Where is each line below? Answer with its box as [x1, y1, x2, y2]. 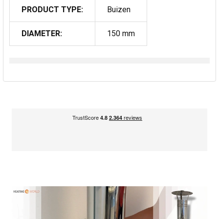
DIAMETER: [22, 28, 62, 38]
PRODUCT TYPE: [22, 4, 83, 14]
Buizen [107, 4, 131, 14]
